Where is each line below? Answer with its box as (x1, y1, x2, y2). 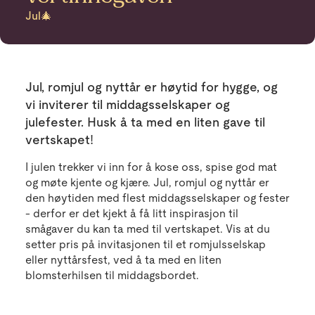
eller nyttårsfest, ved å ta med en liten (25, 253, 221, 267)
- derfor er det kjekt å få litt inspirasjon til (25, 207, 238, 221)
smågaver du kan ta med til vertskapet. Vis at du (25, 222, 270, 236)
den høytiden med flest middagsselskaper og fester (25, 191, 290, 205)
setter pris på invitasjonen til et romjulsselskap (25, 238, 266, 252)
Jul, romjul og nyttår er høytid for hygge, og (25, 79, 278, 95)
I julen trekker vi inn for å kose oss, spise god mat (25, 160, 277, 174)
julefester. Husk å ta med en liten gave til (25, 115, 265, 130)
